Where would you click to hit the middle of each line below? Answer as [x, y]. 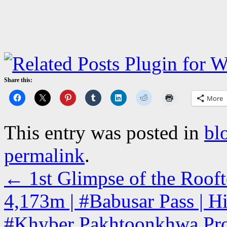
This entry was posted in [104, 132]
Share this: [18, 80]
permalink [44, 155]
